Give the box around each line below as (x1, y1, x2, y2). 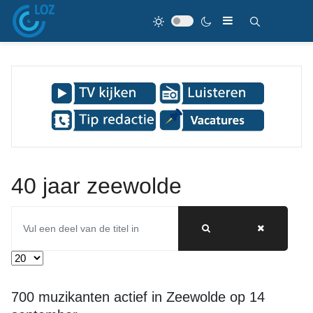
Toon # (10, 252, 41, 263)
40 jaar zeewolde (11, 173, 182, 198)
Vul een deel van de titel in (10, 207, 131, 219)
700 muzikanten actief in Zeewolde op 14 (11, 289, 265, 305)
